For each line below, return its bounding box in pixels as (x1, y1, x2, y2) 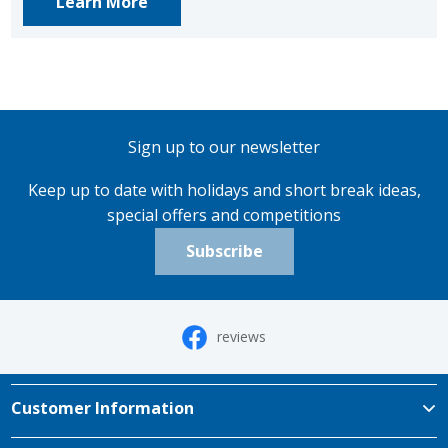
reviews (217, 327, 267, 347)
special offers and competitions (107, 204, 341, 227)
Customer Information (11, 397, 195, 420)
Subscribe (185, 240, 263, 263)
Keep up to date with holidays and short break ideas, (27, 179, 421, 202)
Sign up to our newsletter (128, 136, 320, 159)
